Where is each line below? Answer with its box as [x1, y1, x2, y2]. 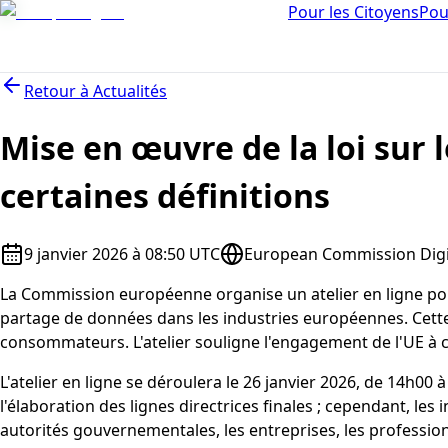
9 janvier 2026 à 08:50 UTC [24, 242, 220, 265]
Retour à [24, 80, 89, 102]
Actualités [93, 80, 167, 102]
